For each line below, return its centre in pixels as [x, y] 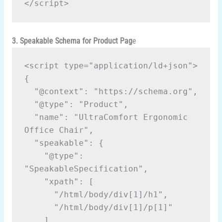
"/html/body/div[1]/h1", [111, 194]
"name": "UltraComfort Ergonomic [29, 117]
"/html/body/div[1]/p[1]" [113, 207]
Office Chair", [59, 130]
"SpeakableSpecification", [86, 169]
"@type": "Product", [81, 104]
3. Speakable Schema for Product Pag [72, 41]
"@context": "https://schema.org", [116, 91]
